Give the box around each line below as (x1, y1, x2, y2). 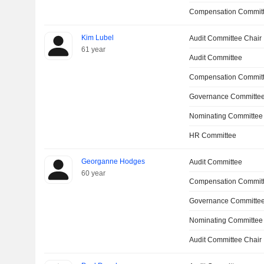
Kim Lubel (81, 34, 114, 42)
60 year (81, 169, 105, 177)
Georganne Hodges (81, 157, 145, 166)
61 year (81, 45, 105, 54)
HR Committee (189, 131, 237, 140)
